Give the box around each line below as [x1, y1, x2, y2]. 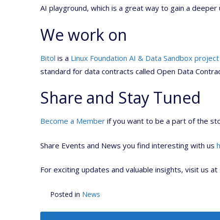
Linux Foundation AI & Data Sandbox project [71, 53, 219, 63]
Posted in [50, 189, 82, 199]
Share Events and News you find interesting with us [40, 140, 217, 150]
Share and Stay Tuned [40, 87, 201, 108]
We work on [40, 24, 127, 45]
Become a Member [40, 116, 105, 126]
